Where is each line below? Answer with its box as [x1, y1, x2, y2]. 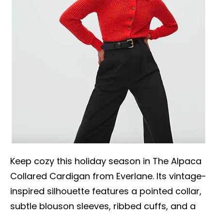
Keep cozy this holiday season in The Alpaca [10, 155, 201, 167]
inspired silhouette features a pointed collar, [10, 185, 201, 197]
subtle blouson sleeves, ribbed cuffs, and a [10, 200, 196, 212]
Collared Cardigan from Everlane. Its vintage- [10, 170, 206, 182]
